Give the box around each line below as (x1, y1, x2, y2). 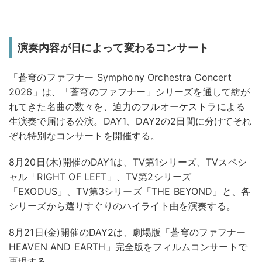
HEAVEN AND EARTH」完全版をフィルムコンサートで (9, 241, 247, 253)
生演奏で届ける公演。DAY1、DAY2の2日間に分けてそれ (9, 115, 252, 127)
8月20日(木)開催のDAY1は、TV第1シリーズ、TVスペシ (9, 156, 247, 168)
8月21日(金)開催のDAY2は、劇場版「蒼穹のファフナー (9, 226, 246, 239)
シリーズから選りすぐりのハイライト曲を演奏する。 (9, 200, 236, 212)
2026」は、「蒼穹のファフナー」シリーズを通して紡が (9, 86, 250, 98)
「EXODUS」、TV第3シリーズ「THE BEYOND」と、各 (9, 185, 251, 198)
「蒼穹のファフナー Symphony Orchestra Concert (9, 71, 232, 84)
